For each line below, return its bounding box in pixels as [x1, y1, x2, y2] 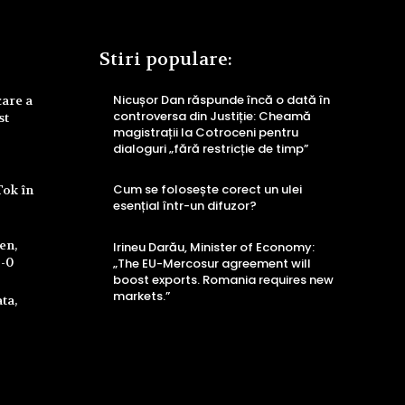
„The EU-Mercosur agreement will [113, 254, 311, 272]
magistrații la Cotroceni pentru [113, 123, 298, 141]
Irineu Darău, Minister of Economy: [113, 238, 315, 256]
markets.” [113, 287, 170, 305]
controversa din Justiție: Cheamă [113, 107, 311, 125]
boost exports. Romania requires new [113, 270, 334, 288]
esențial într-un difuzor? [113, 197, 257, 215]
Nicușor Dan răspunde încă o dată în [113, 90, 330, 108]
